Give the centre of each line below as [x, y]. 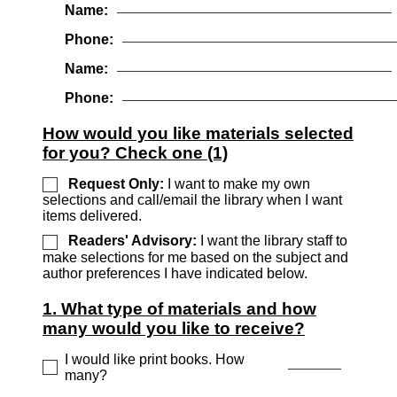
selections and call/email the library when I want [192, 200]
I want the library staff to [272, 241]
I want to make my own [237, 184]
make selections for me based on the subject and [195, 257]
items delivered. [92, 216]
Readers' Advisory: [132, 241]
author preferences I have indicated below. [175, 273]
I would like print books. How [154, 359]
